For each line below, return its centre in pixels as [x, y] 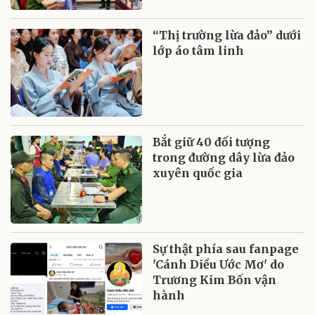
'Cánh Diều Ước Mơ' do [219, 264]
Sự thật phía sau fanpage [226, 249]
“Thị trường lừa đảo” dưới [227, 35]
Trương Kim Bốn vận [215, 279]
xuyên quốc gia [198, 173]
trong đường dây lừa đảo [224, 157]
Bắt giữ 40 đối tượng [212, 142]
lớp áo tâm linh [199, 50]
